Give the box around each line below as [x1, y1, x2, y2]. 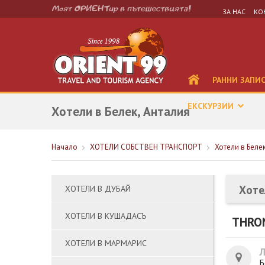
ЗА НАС [222, 7, 245, 16]
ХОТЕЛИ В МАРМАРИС [65, 238, 147, 248]
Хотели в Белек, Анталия [51, 104, 190, 119]
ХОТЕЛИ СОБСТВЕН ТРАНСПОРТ [90, 142, 202, 152]
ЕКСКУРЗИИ [188, 101, 236, 111]
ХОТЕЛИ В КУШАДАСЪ [65, 211, 146, 221]
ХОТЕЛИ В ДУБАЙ [65, 183, 131, 194]
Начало [51, 142, 77, 152]
